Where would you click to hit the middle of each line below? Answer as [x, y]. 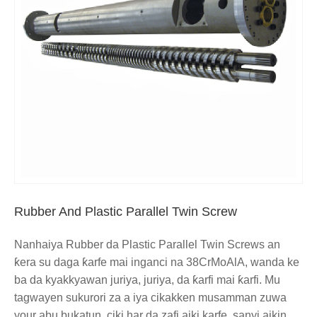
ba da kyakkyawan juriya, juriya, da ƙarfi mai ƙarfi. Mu [147, 280]
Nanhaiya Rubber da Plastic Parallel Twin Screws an [147, 245]
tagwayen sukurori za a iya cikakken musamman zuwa [150, 298]
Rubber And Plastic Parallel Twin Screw [126, 212]
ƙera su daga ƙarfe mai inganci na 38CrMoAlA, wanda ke [157, 263]
